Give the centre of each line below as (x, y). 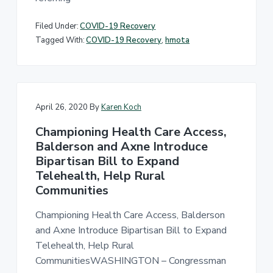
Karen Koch (121, 107)
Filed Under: (57, 26)
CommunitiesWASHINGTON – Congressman (130, 261)
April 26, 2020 (61, 107)
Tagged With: (60, 41)
